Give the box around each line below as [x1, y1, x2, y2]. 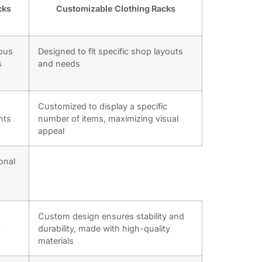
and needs [38, 58, 80, 69]
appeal [38, 126, 64, 136]
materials [38, 236, 74, 246]
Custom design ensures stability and [38, 211, 184, 222]
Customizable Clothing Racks [56, 4, 175, 14]
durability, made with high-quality [38, 223, 170, 234]
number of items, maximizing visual [38, 113, 178, 124]
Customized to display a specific [38, 101, 167, 112]
